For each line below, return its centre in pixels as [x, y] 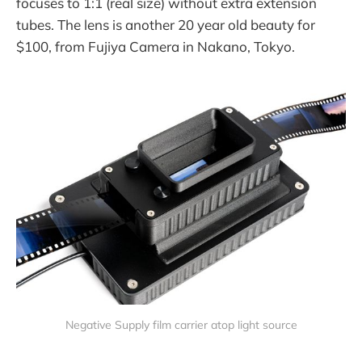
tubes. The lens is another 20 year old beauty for [166, 25]
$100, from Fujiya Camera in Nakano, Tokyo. [156, 47]
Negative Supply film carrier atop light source [181, 325]
